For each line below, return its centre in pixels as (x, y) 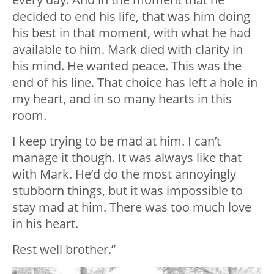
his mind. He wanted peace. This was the (127, 66)
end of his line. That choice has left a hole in (135, 83)
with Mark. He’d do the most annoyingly (124, 174)
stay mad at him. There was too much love (132, 207)
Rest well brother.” (64, 250)
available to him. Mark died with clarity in (128, 50)
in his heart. (45, 224)
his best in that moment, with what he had (131, 33)
